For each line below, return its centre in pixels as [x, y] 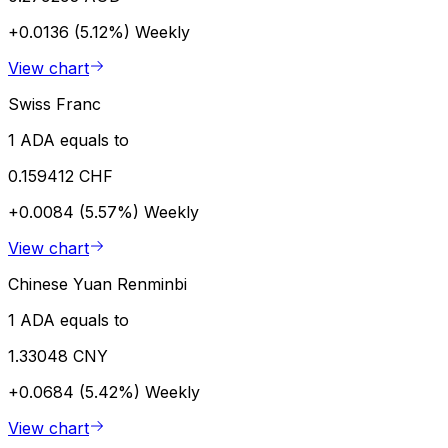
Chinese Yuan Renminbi [97, 283]
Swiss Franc [54, 103]
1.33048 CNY [58, 355]
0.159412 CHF [60, 175]
